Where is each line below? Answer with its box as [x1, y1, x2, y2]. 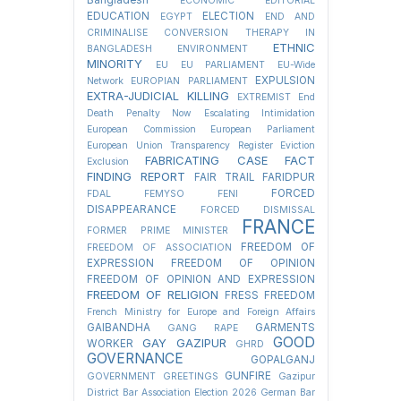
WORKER [87, 337, 133, 351]
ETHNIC [273, 40, 315, 55]
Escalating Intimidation [203, 107, 315, 120]
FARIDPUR [262, 171, 315, 184]
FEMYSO [144, 188, 184, 200]
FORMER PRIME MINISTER [87, 225, 229, 237]
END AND [264, 11, 315, 23]
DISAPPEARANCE [87, 203, 176, 217]
